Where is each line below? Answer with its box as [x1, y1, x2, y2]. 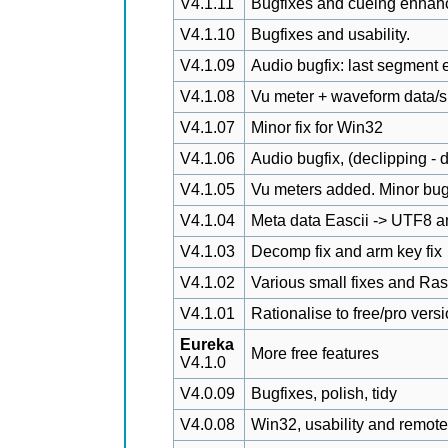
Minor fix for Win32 [251, 119, 383, 136]
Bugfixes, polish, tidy [251, 385, 397, 402]
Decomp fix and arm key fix [251, 243, 442, 260]
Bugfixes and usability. [251, 26, 410, 43]
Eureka [180, 336, 234, 353]
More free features [251, 345, 379, 362]
